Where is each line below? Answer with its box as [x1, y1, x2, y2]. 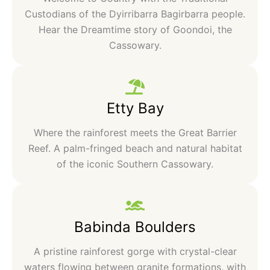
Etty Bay [106, 99, 164, 118]
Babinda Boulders [74, 218, 196, 236]
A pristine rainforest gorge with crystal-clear [33, 245, 237, 258]
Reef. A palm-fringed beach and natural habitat [28, 142, 242, 155]
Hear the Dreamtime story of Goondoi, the [38, 24, 232, 36]
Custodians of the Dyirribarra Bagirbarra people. [25, 8, 245, 20]
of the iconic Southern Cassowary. [57, 158, 213, 171]
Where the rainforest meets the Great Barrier [33, 127, 237, 139]
